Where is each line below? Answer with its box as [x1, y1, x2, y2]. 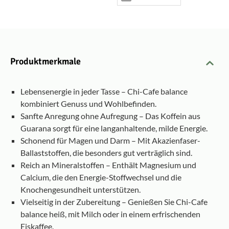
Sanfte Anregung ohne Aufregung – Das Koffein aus [20, 111, 200, 121]
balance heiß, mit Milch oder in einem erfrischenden [20, 209, 200, 219]
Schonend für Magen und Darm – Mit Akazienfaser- [20, 135, 200, 146]
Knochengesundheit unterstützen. [20, 185, 141, 195]
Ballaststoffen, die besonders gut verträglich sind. [20, 148, 192, 158]
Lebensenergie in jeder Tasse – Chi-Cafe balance [20, 86, 188, 97]
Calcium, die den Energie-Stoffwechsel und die [20, 172, 181, 182]
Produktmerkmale [10, 56, 81, 67]
